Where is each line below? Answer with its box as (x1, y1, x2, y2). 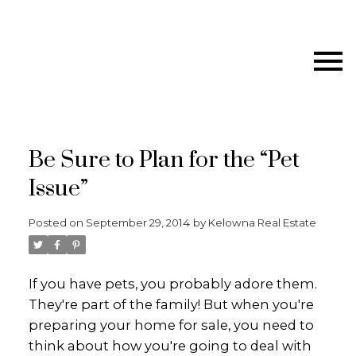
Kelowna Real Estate (207, 216, 316, 229)
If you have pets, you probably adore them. (28, 276, 317, 292)
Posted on (28, 216, 86, 229)
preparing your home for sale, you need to (28, 317, 314, 333)
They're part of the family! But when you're (28, 296, 314, 312)
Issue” (28, 175, 88, 203)
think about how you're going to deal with (28, 338, 311, 354)
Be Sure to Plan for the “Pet (28, 146, 300, 175)
